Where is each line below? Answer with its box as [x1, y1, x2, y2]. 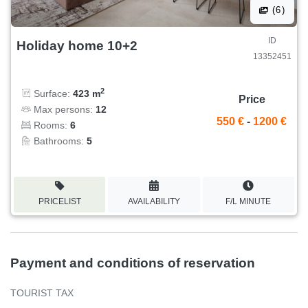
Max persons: [31, 103, 96, 115]
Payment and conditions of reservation [10, 255, 255, 270]
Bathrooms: [31, 135, 87, 146]
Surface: [31, 87, 73, 99]
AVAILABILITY [127, 196, 180, 206]
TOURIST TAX [10, 287, 74, 298]
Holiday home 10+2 [16, 38, 137, 53]
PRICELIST [38, 196, 81, 206]
